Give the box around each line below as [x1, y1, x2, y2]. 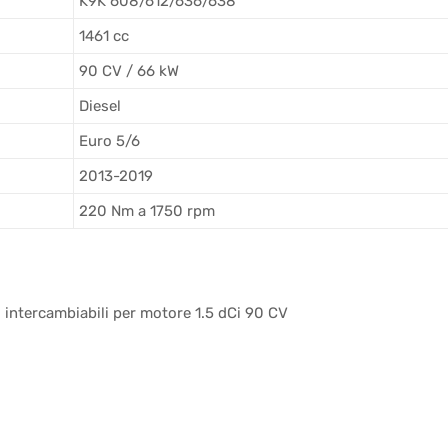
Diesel [79, 97, 121, 116]
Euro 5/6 [79, 132, 140, 151]
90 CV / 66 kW [79, 62, 179, 81]
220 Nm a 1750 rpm [79, 202, 215, 221]
